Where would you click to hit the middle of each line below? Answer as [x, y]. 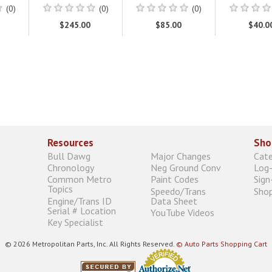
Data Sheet [174, 201]
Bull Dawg [69, 156]
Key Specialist [75, 222]
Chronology [71, 168]
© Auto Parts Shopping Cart [222, 243]
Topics [60, 189]
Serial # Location [82, 210]
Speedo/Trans [178, 191]
